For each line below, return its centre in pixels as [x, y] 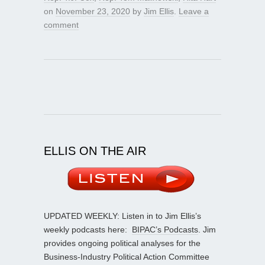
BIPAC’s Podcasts [165, 229]
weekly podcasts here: [88, 229]
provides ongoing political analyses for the [122, 243]
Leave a [194, 11]
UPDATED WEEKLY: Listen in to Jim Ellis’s [122, 216]
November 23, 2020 [93, 11]
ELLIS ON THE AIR [95, 151]
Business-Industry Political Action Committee [127, 256]
